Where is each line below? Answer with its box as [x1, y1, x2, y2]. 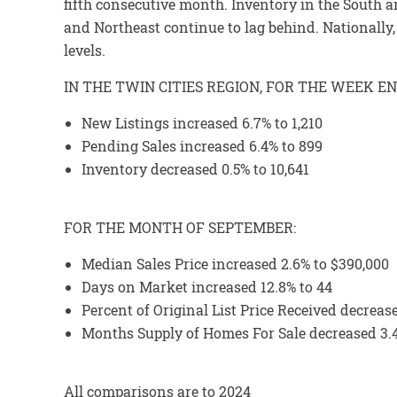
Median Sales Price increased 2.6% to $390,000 [82, 254, 389, 273]
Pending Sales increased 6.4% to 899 [82, 136, 323, 155]
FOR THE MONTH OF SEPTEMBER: [64, 218, 296, 237]
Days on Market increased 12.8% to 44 [82, 277, 332, 296]
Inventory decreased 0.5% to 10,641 [82, 160, 309, 178]
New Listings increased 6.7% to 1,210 [82, 113, 323, 132]
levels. [64, 41, 105, 59]
